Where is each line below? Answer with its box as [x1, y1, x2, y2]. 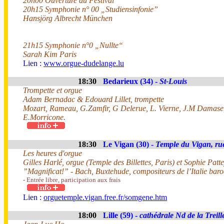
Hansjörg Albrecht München [23, 14, 112, 22]
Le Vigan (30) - [103, 140, 155, 148]
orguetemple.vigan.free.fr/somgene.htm [43, 193, 167, 201]
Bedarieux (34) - [103, 77, 159, 85]
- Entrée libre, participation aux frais [23, 176, 120, 183]
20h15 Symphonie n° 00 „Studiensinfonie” [23, 5, 158, 13]
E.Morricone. [23, 113, 65, 121]
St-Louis [159, 77, 187, 85]
